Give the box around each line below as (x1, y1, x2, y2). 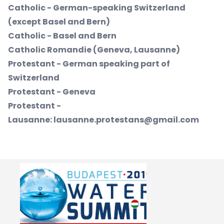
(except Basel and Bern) (8, 16, 110, 27)
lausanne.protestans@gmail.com (53, 114, 199, 125)
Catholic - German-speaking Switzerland (8, 2, 185, 13)
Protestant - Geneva (8, 86, 95, 97)
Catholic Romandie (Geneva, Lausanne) (8, 44, 180, 55)
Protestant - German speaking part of (8, 58, 170, 69)
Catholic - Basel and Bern (8, 30, 116, 41)
